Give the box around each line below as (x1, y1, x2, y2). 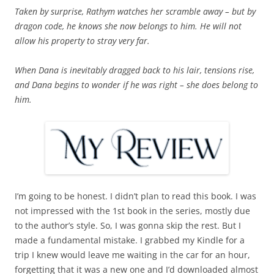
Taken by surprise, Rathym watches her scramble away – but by (15, 5, 256, 17)
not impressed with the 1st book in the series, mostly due (15, 204, 250, 217)
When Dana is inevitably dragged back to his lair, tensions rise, (15, 64, 254, 76)
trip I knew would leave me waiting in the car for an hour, (15, 248, 250, 261)
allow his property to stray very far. (15, 34, 150, 46)
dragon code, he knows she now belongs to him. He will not (15, 20, 242, 32)
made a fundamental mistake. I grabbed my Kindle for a (15, 234, 245, 246)
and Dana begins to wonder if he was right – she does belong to (15, 78, 258, 91)
